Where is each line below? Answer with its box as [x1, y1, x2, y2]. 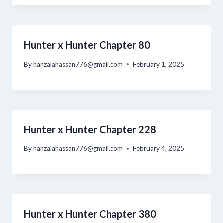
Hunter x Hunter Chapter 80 [24, 38, 150, 51]
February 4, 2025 [133, 144, 185, 153]
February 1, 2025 [133, 60, 185, 68]
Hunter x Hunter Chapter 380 [24, 208, 156, 220]
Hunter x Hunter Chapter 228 [24, 123, 156, 135]
